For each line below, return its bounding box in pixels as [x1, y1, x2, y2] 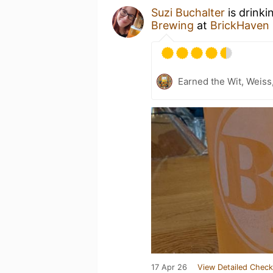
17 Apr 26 [151, 262, 187, 272]
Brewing [151, 18, 194, 32]
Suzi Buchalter [151, 5, 225, 19]
